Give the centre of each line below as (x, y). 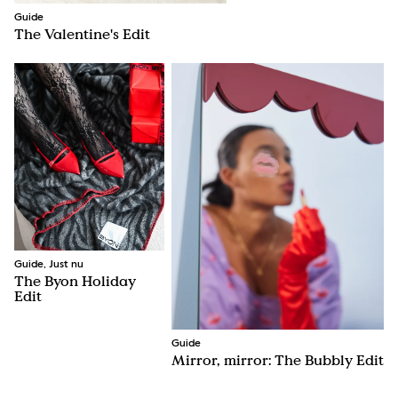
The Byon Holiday (75, 281)
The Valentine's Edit (82, 34)
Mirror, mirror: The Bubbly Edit (277, 359)
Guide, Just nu (49, 265)
